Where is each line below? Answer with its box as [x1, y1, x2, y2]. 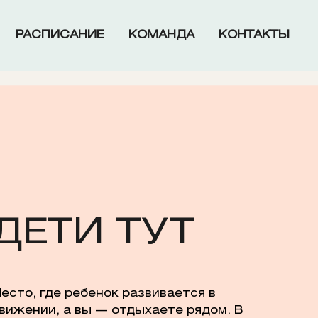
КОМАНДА [128, 30, 194, 40]
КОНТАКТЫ [219, 30, 290, 40]
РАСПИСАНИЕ [16, 30, 104, 40]
